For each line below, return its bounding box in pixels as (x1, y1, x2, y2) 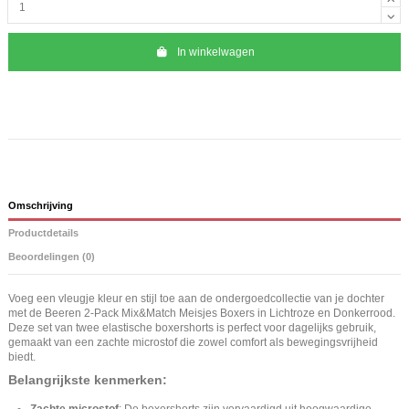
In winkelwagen (176, 45, 255, 58)
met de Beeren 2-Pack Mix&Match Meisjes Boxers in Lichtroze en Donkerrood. (8, 306, 395, 320)
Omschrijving (8, 200, 73, 212)
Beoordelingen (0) (8, 251, 95, 263)
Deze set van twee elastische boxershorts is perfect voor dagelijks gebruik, (8, 320, 376, 334)
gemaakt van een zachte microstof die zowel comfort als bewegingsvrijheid (8, 335, 378, 349)
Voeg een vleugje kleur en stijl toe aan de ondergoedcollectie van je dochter (8, 291, 384, 305)
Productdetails (8, 226, 79, 238)
